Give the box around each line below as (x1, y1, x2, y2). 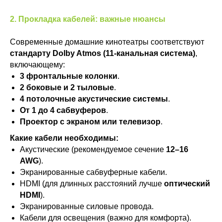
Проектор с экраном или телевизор (20, 117, 161, 126)
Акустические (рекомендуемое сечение (20, 145, 166, 154)
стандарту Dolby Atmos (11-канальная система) (10, 49, 195, 57)
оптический (164, 179, 210, 188)
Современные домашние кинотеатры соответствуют (10, 38, 204, 46)
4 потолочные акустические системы (20, 95, 168, 103)
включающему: (10, 60, 65, 69)
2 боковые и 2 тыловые (20, 83, 114, 92)
